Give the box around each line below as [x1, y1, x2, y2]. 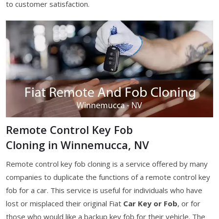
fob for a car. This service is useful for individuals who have [6, 185, 202, 195]
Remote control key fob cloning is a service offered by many [6, 158, 208, 169]
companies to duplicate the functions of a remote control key [6, 172, 210, 182]
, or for [177, 198, 200, 208]
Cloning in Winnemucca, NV [6, 137, 149, 152]
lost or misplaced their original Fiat [6, 198, 123, 208]
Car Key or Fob [123, 198, 177, 208]
